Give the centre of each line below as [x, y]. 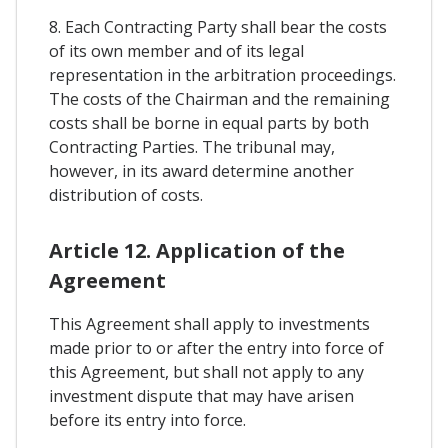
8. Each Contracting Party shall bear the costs [218, 26]
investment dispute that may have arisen [201, 395]
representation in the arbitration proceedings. [222, 74]
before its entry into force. [147, 419]
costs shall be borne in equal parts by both [209, 122]
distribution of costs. [126, 194]
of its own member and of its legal [176, 50]
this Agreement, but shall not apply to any [206, 371]
